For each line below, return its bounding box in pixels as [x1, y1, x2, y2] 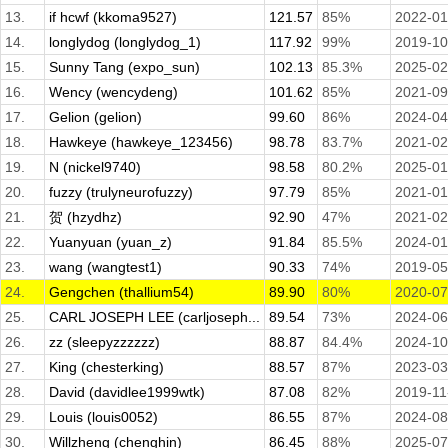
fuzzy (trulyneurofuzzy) [49, 184, 193, 201]
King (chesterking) [49, 359, 164, 376]
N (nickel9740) [49, 159, 141, 176]
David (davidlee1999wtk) [49, 384, 205, 401]
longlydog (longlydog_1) [49, 34, 201, 51]
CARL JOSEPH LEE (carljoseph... [49, 309, 260, 326]
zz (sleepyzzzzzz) [49, 334, 160, 351]
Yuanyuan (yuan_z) [49, 234, 172, 251]
